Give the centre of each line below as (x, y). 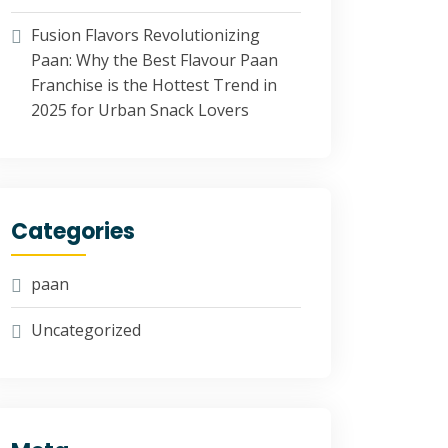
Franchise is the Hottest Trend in (154, 85)
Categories (73, 231)
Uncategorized (86, 330)
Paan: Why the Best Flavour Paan (154, 60)
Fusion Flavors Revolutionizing (145, 35)
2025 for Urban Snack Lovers (140, 110)
